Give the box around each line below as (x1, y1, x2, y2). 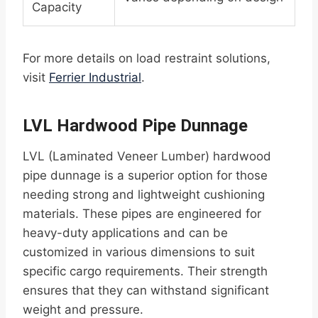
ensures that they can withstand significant (23, 283, 269, 298)
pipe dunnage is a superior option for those (23, 168, 268, 183)
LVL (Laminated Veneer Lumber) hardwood (23, 149, 271, 164)
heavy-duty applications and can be (23, 226, 228, 241)
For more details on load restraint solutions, (23, 51, 270, 66)
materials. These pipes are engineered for (23, 207, 261, 221)
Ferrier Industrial (49, 70, 141, 85)
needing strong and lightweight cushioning (23, 187, 265, 202)
